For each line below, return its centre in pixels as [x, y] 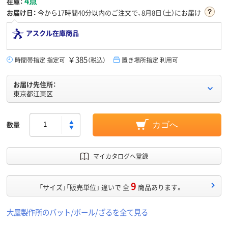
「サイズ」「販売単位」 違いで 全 [84, 187]
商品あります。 [160, 187]
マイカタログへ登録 [120, 156]
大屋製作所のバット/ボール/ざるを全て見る [77, 212]
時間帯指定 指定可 [40, 60]
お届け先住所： [35, 84]
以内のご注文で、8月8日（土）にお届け [146, 12]
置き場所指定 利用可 [150, 60]
